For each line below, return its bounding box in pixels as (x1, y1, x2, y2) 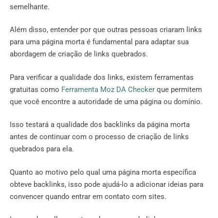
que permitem (155, 85, 202, 94)
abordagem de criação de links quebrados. (10, 50, 148, 59)
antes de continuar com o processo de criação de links (10, 132, 189, 142)
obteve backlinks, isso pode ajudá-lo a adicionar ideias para (10, 180, 203, 189)
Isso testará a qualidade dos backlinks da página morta (10, 120, 190, 129)
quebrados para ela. (10, 145, 74, 154)
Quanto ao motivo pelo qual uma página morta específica (10, 167, 196, 177)
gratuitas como (10, 85, 59, 94)
